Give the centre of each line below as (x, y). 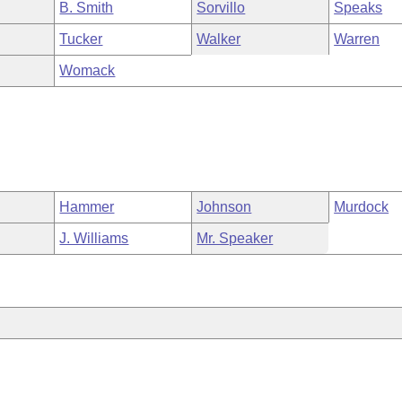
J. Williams (94, 238)
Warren (357, 39)
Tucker (81, 39)
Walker (219, 39)
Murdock (362, 207)
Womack (87, 70)
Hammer (87, 207)
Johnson (224, 207)
